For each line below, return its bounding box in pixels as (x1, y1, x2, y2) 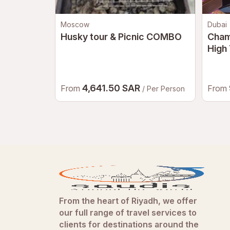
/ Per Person (142, 84, 185, 93)
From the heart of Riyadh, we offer (59, 196, 197, 206)
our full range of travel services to (59, 207, 197, 218)
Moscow (61, 20, 89, 29)
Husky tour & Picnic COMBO (61, 31, 182, 42)
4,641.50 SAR (82, 83, 142, 93)
